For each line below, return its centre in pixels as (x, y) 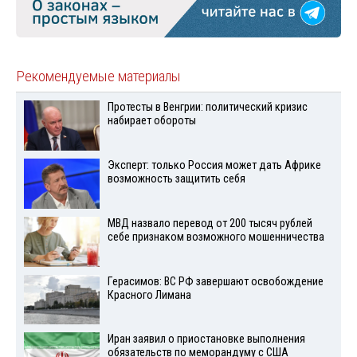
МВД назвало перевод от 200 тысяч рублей (210, 223)
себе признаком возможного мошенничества (216, 237)
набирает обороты (151, 121)
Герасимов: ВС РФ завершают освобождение (215, 281)
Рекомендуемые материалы (98, 77)
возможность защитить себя (176, 178)
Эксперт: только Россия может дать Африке (214, 165)
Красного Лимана (149, 295)
